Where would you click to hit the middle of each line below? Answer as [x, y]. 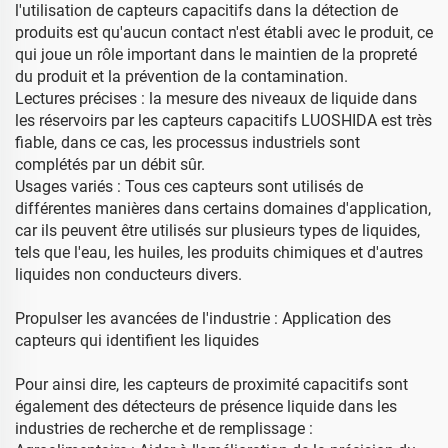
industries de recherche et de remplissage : [164, 428]
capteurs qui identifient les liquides [137, 340]
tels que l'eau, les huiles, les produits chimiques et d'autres [219, 252]
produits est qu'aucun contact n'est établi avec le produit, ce [224, 32]
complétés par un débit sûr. [110, 164]
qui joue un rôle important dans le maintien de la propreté [216, 54]
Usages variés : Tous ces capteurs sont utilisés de [189, 186]
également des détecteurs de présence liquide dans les [206, 406]
